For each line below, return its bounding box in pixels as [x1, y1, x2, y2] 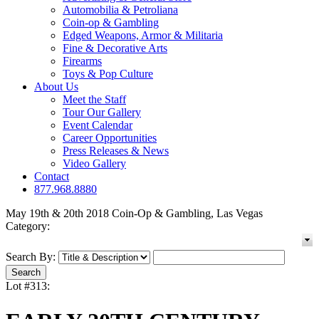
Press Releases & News [63, 145, 169, 157]
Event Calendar [63, 119, 132, 132]
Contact [34, 170, 69, 183]
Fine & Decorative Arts [63, 42, 167, 55]
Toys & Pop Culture [63, 68, 153, 80]
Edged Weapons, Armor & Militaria [63, 29, 223, 42]
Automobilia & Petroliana [63, 4, 178, 16]
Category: [6, 220, 50, 233]
